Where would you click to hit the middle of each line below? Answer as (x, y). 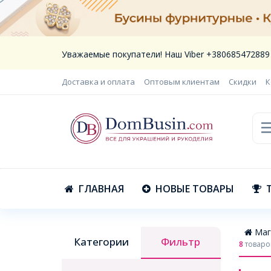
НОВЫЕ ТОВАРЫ (195, 188)
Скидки (243, 82)
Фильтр (181, 242)
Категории (102, 242)
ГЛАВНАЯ (101, 188)
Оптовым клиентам (182, 82)
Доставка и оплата (98, 82)
